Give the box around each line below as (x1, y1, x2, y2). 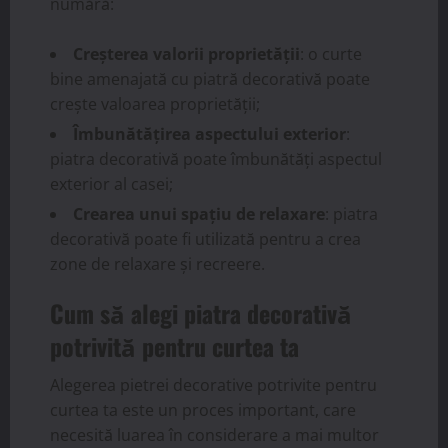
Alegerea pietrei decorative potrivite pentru (50, 374, 377, 396)
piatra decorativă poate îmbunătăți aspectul (50, 148, 382, 170)
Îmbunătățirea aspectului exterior (73, 123, 346, 145)
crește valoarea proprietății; (50, 93, 260, 115)
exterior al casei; (50, 173, 173, 195)
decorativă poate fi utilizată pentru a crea (50, 228, 361, 250)
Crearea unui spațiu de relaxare (73, 203, 325, 225)
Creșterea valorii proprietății (73, 43, 300, 65)
